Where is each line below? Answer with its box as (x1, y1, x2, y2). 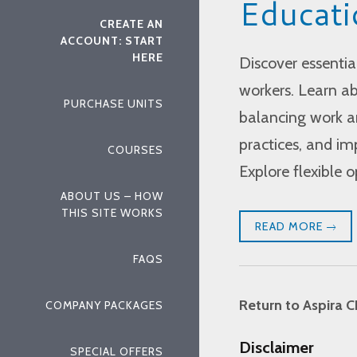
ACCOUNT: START (61, 33, 163, 48)
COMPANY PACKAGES (45, 297, 163, 312)
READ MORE (255, 219, 327, 234)
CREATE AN (100, 16, 163, 31)
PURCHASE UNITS (64, 96, 163, 111)
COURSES (108, 142, 163, 157)
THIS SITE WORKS (61, 205, 163, 220)
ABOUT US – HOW (61, 188, 163, 203)
